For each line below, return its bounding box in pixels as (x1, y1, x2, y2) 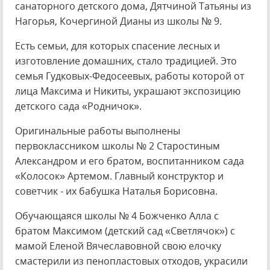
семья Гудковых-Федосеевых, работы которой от (15, 69, 244, 83)
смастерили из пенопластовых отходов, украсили (15, 254, 248, 268)
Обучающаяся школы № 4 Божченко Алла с (15, 209, 219, 222)
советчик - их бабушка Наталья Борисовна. (15, 184, 218, 198)
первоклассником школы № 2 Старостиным (15, 139, 220, 152)
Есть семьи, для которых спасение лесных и (15, 39, 220, 52)
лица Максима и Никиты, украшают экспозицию (15, 84, 240, 98)
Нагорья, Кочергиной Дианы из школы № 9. (15, 14, 222, 28)
